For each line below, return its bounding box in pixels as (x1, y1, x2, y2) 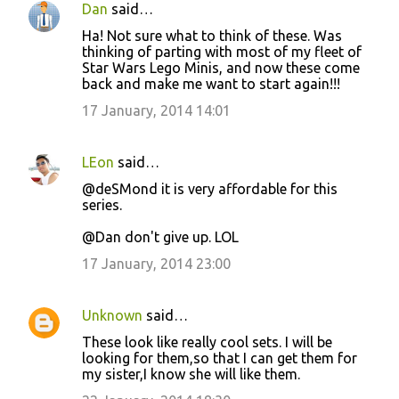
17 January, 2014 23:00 (82, 255, 231, 272)
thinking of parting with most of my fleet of (82, 43, 362, 60)
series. (82, 196, 122, 213)
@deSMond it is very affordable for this (82, 180, 338, 197)
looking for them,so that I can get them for (82, 349, 357, 366)
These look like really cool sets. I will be (82, 333, 332, 350)
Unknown (82, 306, 142, 323)
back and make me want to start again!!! (82, 75, 340, 92)
